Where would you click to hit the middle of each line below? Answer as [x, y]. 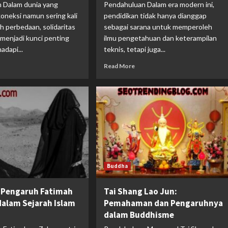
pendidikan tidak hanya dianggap [155, 15]
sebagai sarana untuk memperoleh [158, 26]
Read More [119, 66]
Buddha [117, 166]
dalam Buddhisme [139, 215]
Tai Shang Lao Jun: [140, 191]
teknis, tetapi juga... [134, 49]
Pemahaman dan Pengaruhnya [163, 203]
